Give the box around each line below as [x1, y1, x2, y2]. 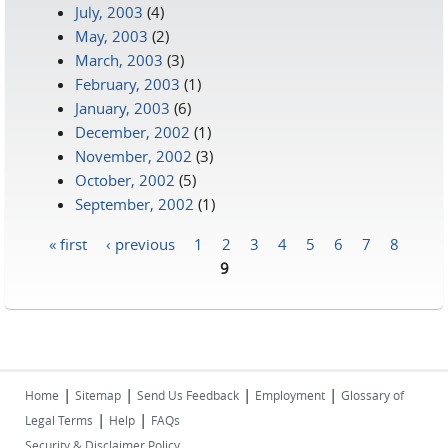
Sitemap [75, 387, 121, 403]
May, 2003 [75, 26, 148, 46]
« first [49, 233, 87, 253]
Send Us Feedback [137, 387, 239, 403]
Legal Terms [25, 412, 93, 428]
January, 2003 [75, 98, 170, 118]
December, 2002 [75, 122, 190, 142]
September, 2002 [75, 194, 194, 214]
